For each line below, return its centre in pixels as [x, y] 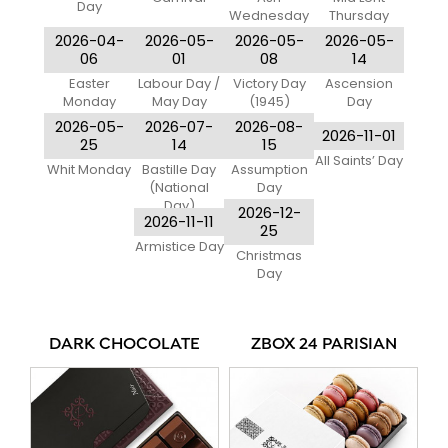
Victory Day [269, 83]
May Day [179, 101]
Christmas [269, 255]
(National [179, 187]
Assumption [269, 169]
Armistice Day [179, 246]
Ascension [359, 83]
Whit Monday [89, 169]
